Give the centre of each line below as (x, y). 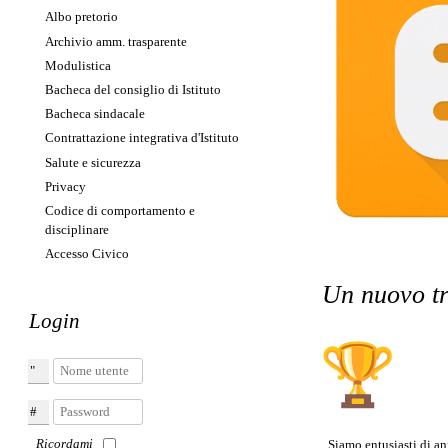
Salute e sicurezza (92, 162)
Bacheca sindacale (94, 114)
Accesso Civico (86, 254)
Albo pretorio (81, 17)
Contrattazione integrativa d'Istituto (141, 138)
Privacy (65, 186)
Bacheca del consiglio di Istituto (132, 89)
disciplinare (76, 229)
